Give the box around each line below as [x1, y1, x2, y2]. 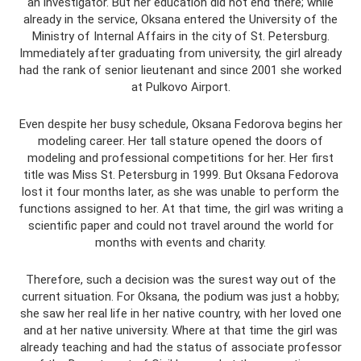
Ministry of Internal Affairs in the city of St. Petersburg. [31, 28, 330, 44]
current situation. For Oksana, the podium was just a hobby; [22, 288, 339, 304]
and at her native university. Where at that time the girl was [23, 322, 338, 338]
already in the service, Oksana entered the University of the [23, 11, 338, 27]
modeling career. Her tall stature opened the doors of [38, 133, 323, 148]
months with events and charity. [95, 234, 266, 250]
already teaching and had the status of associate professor [19, 339, 342, 355]
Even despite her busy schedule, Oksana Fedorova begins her [19, 116, 342, 131]
